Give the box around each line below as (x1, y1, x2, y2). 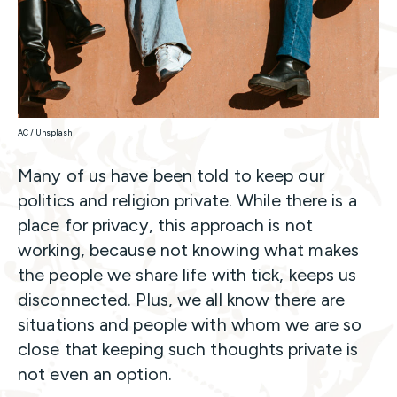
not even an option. (18, 363, 177, 385)
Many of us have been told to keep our (18, 165, 324, 187)
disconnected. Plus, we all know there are (18, 289, 346, 311)
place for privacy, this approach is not (18, 214, 313, 237)
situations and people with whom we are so (18, 314, 362, 336)
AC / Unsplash (18, 128, 72, 138)
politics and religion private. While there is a (18, 190, 357, 212)
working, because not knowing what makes (18, 239, 359, 261)
